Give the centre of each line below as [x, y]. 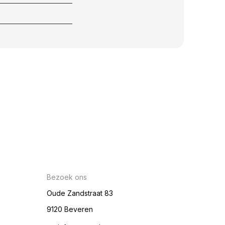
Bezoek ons [67, 177]
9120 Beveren [70, 209]
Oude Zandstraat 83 [80, 193]
